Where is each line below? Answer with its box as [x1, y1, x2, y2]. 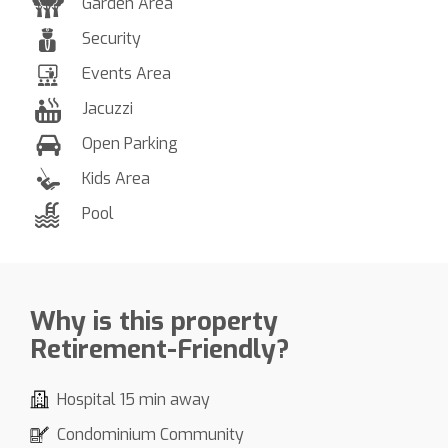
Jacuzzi [82, 97, 133, 119]
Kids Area [82, 167, 150, 189]
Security [82, 27, 141, 49]
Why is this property [30, 303, 278, 339]
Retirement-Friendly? [30, 331, 290, 367]
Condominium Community [57, 423, 244, 445]
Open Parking [82, 132, 178, 154]
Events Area [82, 62, 171, 84]
